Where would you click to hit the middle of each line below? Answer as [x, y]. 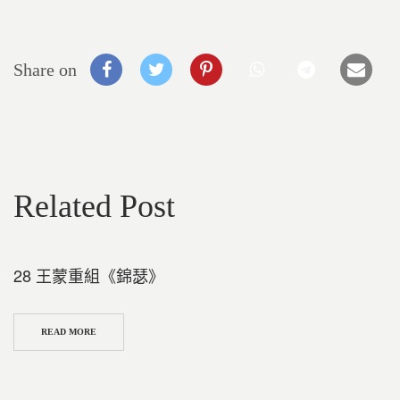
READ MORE [69, 332]
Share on [47, 70]
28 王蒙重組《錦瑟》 [89, 275]
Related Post [94, 206]
